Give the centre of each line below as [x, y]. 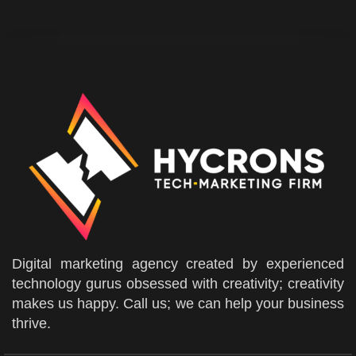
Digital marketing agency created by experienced [178, 264]
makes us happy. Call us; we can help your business [178, 304]
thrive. [31, 324]
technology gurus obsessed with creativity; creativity [178, 284]
